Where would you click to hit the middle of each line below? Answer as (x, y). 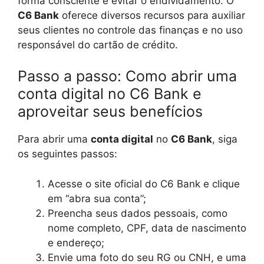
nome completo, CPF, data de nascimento (147, 228)
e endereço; (76, 242)
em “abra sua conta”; (97, 198)
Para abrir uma (54, 139)
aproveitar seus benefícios (110, 112)
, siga (225, 139)
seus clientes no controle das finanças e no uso (130, 30)
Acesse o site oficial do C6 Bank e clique (144, 184)
